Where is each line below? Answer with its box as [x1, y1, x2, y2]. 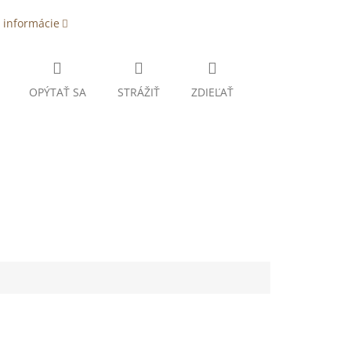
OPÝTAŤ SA [28, 85, 86, 100]
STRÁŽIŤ [117, 85, 160, 100]
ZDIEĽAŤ [190, 85, 233, 100]
